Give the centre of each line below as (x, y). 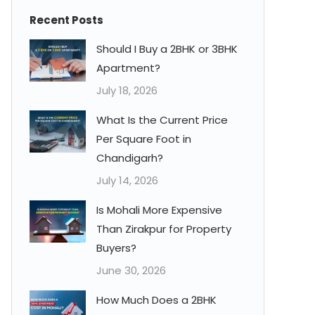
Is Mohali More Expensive (159, 210)
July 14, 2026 (127, 180)
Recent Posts (66, 20)
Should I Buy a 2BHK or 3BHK (167, 49)
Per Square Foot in (144, 139)
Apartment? (128, 68)
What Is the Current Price (162, 120)
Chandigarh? (130, 158)
